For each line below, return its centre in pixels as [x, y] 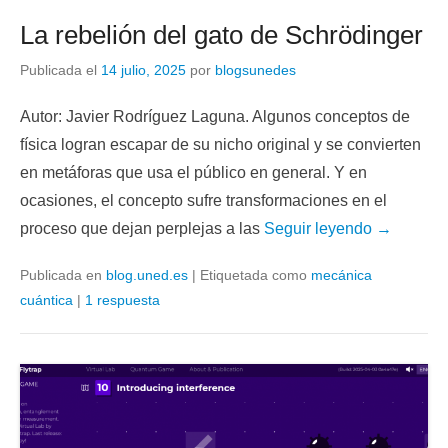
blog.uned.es [147, 274]
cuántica [46, 299]
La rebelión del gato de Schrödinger [221, 34]
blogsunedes [255, 69]
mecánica [341, 274]
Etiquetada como [255, 274]
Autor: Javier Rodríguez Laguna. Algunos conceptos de [215, 116]
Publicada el [60, 69]
